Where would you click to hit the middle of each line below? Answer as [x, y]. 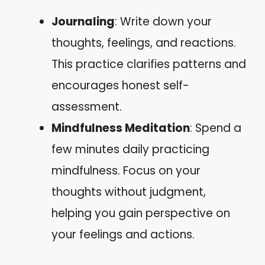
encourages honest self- [120, 85]
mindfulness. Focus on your [126, 171]
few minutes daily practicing [130, 149]
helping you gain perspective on [141, 213]
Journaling [83, 22]
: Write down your [163, 22]
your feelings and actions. [123, 235]
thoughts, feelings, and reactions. [144, 43]
